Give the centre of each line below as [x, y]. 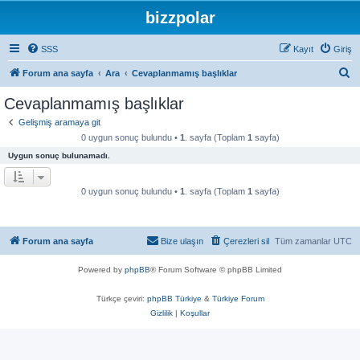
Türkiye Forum [238, 298]
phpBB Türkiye [174, 298]
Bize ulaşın [182, 241]
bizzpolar [180, 18]
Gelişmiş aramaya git [59, 122]
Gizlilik [162, 313]
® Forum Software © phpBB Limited [216, 269]
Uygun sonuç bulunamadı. [59, 155]
